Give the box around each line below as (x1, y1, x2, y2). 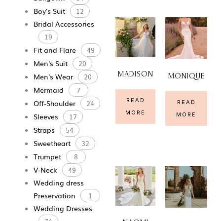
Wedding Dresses (33, 203, 92, 213)
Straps (33, 124, 55, 135)
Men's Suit (33, 58, 68, 68)
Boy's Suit (33, 5, 65, 16)
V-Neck (33, 164, 57, 175)
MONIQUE (168, 71, 205, 80)
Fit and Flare (33, 44, 76, 55)
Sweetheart (33, 138, 71, 148)
